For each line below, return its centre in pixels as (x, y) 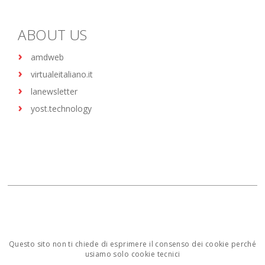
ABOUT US (53, 35)
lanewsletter (54, 91)
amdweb (48, 57)
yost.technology (62, 109)
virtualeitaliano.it (62, 74)
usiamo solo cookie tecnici (132, 254)
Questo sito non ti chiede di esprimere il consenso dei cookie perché (132, 244)
